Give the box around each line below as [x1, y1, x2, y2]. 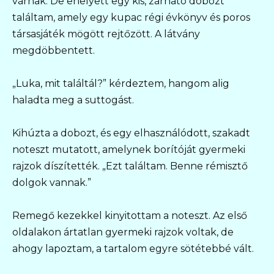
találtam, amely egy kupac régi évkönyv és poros [12, 11, 250, 23]
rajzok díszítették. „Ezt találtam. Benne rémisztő [12, 160, 248, 172]
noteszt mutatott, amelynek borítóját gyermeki [12, 144, 245, 156]
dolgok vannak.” [12, 177, 91, 189]
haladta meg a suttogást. [12, 94, 134, 106]
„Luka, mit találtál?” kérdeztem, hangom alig [12, 78, 229, 90]
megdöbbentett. [12, 44, 95, 56]
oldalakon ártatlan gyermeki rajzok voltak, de [12, 226, 234, 239]
